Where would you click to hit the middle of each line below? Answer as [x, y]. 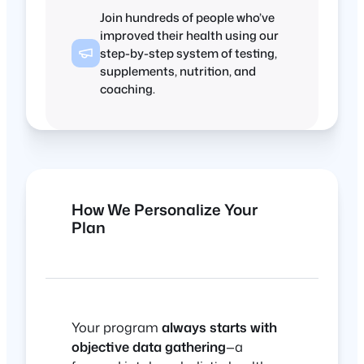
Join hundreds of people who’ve [187, 17]
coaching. [128, 89]
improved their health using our [189, 35]
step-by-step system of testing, [188, 53]
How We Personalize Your [165, 210]
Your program [117, 327]
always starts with [219, 327]
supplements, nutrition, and [178, 71]
